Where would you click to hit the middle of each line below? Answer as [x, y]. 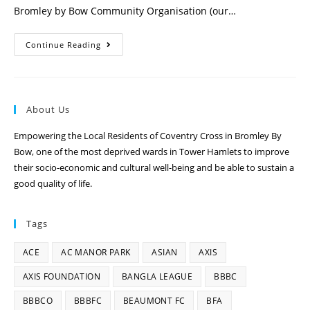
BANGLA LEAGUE [157, 276]
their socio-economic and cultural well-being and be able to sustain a [154, 167]
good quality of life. [53, 183]
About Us [48, 109]
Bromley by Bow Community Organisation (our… [125, 11]
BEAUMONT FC [154, 301]
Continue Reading [63, 45]
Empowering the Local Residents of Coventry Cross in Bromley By [148, 136]
